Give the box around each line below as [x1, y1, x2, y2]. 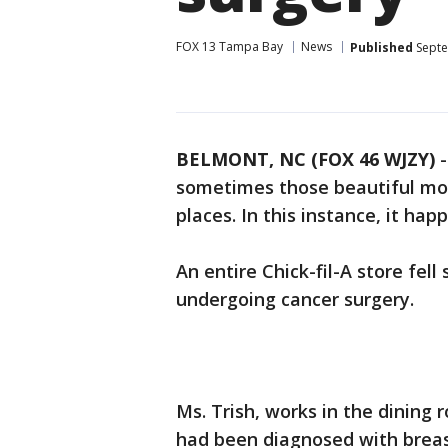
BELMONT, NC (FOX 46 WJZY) [176, 147, 435, 171]
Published [350, 38, 413, 56]
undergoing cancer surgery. [176, 287, 414, 311]
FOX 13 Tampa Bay [176, 38, 283, 55]
